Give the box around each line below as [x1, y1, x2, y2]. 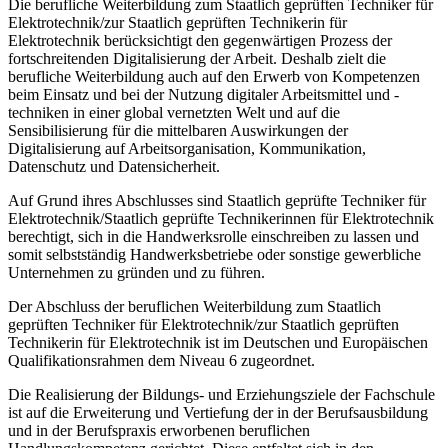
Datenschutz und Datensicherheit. [8, 158, 220, 176]
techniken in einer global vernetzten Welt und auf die [8, 104, 340, 122]
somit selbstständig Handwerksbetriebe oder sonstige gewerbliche [8, 246, 421, 264]
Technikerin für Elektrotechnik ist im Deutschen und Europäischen [8, 334, 428, 352]
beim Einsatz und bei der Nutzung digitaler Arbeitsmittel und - [8, 86, 399, 104]
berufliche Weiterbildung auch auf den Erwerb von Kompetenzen [8, 68, 420, 86]
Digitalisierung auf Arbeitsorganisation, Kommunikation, [8, 140, 366, 158]
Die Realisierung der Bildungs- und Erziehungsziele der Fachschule [8, 386, 435, 404]
